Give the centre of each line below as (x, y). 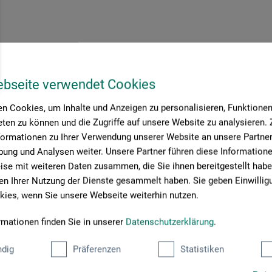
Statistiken (202, 249)
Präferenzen (97, 249)
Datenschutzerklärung (170, 222)
